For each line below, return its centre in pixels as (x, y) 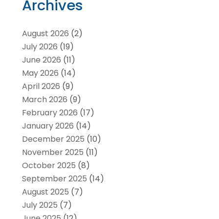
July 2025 (40, 205)
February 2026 (50, 113)
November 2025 (53, 153)
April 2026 (41, 87)
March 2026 (44, 100)
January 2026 (48, 126)
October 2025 (49, 166)
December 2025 (53, 139)
